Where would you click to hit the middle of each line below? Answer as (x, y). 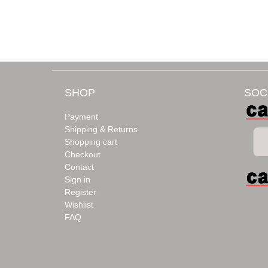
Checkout (83, 154)
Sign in (77, 179)
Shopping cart (91, 141)
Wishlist (79, 204)
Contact (79, 167)
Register (80, 192)
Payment (81, 116)
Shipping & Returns (101, 129)
